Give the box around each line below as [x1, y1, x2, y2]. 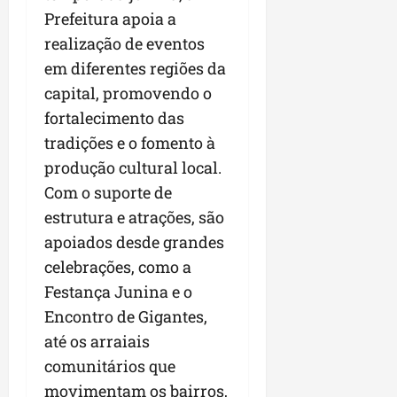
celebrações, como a [44, 256, 191, 278]
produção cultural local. [44, 157, 222, 179]
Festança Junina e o [44, 281, 192, 303]
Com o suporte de [44, 182, 172, 204]
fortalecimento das [44, 107, 184, 129]
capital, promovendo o [44, 82, 212, 105]
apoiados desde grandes [44, 231, 224, 253]
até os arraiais [44, 331, 150, 353]
